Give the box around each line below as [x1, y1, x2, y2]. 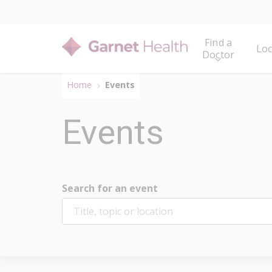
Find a [204, 36, 233, 49]
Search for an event [62, 182, 158, 195]
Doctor [202, 48, 235, 61]
